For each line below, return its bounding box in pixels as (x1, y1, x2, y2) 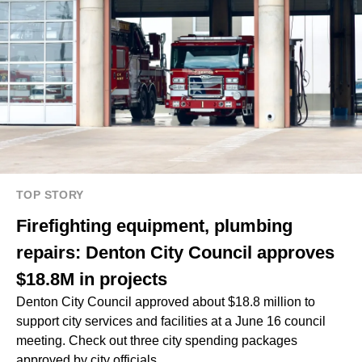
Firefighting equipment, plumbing (16, 216, 293, 237)
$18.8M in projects (16, 269, 167, 290)
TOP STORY (16, 188, 84, 202)
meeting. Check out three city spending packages (16, 334, 297, 348)
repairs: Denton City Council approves (16, 242, 335, 263)
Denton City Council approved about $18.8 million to (16, 295, 315, 309)
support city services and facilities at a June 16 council (16, 314, 326, 329)
